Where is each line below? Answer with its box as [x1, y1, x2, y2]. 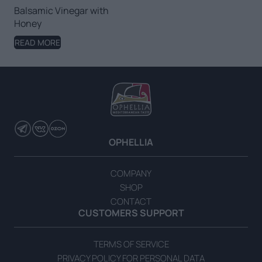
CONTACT [111, 195, 151, 208]
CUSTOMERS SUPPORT [78, 206, 184, 219]
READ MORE [15, 37, 60, 48]
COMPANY [111, 167, 151, 180]
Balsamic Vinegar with [14, 4, 109, 17]
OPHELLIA [109, 136, 153, 149]
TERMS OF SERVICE [93, 238, 169, 250]
